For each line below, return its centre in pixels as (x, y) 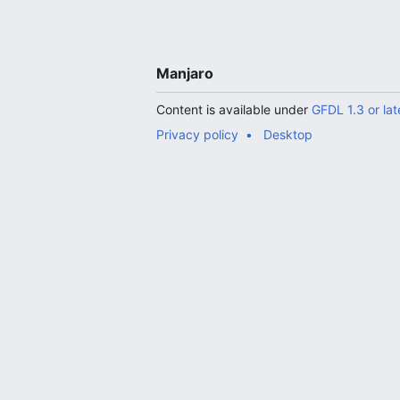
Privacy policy (198, 134)
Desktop (288, 134)
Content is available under (234, 109)
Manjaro (185, 73)
